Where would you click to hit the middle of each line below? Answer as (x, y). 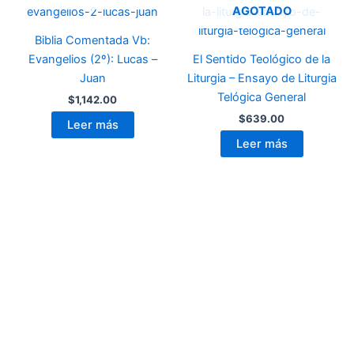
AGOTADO (262, 11)
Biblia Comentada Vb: (92, 40)
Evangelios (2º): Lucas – (92, 59)
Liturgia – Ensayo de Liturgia (262, 78)
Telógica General (262, 97)
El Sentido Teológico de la (262, 59)
